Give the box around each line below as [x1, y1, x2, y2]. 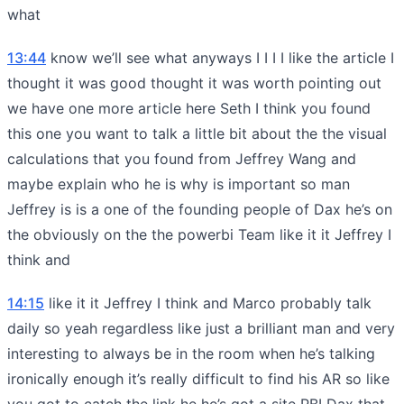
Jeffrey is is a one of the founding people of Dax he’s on [7, 199, 392, 218]
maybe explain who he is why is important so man [7, 174, 350, 193]
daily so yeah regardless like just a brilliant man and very [7, 318, 395, 337]
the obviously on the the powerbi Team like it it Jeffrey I [7, 225, 391, 243]
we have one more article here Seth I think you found [7, 98, 371, 117]
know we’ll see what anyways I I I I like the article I [46, 48, 394, 67]
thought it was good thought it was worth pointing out [7, 73, 381, 92]
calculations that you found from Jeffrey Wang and [7, 149, 356, 168]
